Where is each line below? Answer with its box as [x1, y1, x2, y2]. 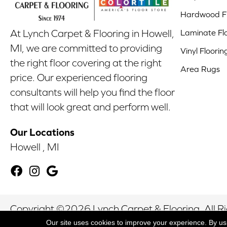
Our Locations [10, 126, 74, 138]
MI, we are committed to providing [10, 43, 162, 54]
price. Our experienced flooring [10, 72, 147, 84]
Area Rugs [180, 64, 220, 73]
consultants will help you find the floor [10, 87, 175, 98]
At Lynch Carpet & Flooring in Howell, [10, 28, 174, 40]
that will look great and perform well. [10, 101, 171, 113]
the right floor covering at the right [10, 57, 162, 69]
